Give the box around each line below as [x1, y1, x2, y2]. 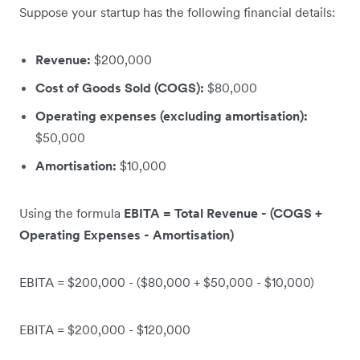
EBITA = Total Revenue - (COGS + [124, 205, 322, 222]
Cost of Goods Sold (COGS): [35, 80, 204, 96]
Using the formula [19, 205, 124, 222]
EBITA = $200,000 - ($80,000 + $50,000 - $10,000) [19, 274, 317, 291]
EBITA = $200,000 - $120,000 [19, 321, 194, 338]
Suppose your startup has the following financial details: [19, 4, 335, 21]
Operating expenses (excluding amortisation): [35, 108, 308, 125]
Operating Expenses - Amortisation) [19, 227, 234, 243]
